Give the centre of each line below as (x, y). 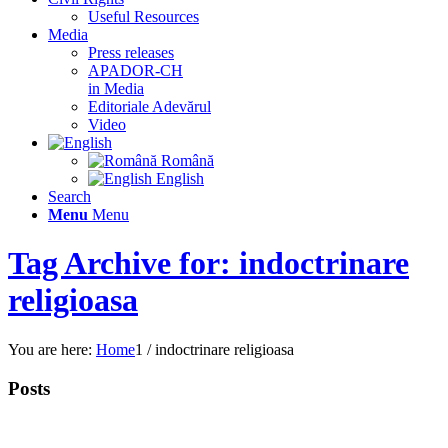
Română (185, 160)
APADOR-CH (135, 70)
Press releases (131, 52)
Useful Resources (143, 16)
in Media (116, 88)
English (178, 178)
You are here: (50, 349)
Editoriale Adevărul (149, 106)
